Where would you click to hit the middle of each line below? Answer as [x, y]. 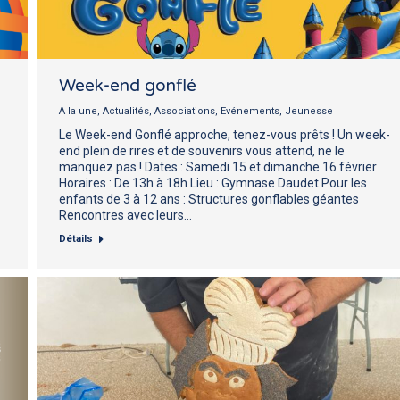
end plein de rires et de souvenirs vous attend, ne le [202, 150]
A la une [78, 111]
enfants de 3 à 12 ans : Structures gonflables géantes [209, 199]
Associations [185, 111]
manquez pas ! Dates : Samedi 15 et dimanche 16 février [218, 167]
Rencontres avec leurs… [125, 215]
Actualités [126, 111]
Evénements [250, 111]
